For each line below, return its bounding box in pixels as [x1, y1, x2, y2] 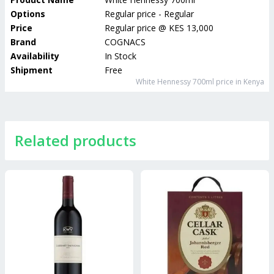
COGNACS [105, 36, 146, 48]
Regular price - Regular [105, 8, 194, 20]
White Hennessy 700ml [136, 76, 214, 87]
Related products [15, 130, 136, 150]
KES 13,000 [169, 22, 213, 34]
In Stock [105, 50, 136, 62]
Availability [10, 50, 59, 62]
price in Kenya [214, 76, 264, 87]
